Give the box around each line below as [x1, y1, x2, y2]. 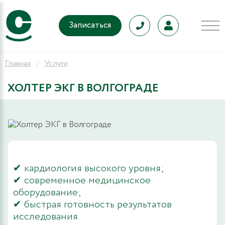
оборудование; [13, 185, 81, 200]
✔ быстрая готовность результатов [13, 197, 172, 212]
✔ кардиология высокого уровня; [13, 161, 164, 176]
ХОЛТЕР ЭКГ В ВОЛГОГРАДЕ [8, 80, 159, 96]
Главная [5, 57, 31, 69]
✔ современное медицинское [13, 173, 151, 188]
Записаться [69, 19, 111, 32]
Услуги [44, 57, 68, 69]
